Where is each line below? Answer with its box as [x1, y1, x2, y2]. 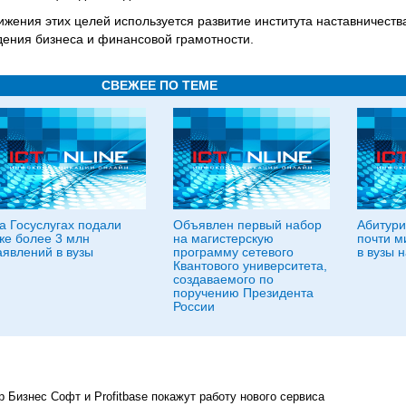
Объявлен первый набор [173, 217, 322, 232]
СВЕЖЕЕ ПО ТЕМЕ [101, 78, 217, 92]
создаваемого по [173, 272, 274, 286]
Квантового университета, [173, 258, 327, 273]
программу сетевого [173, 245, 294, 259]
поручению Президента [173, 285, 314, 300]
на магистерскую [173, 231, 274, 246]
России [173, 299, 215, 314]
